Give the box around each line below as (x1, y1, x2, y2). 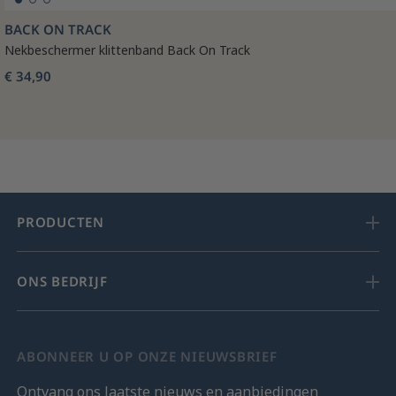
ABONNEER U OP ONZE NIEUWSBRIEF (17, 347, 278, 366)
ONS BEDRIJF (17, 272, 108, 291)
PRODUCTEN (17, 213, 104, 232)
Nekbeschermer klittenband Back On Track (4, 42, 250, 59)
